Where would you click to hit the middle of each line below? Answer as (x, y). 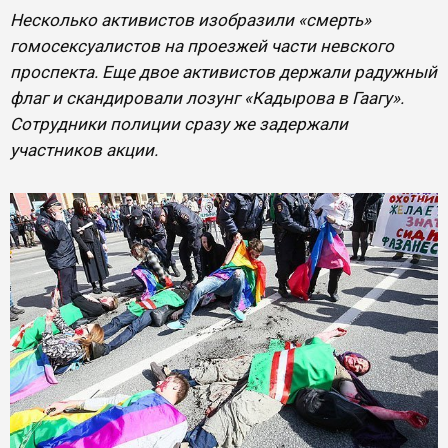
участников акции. (84, 150)
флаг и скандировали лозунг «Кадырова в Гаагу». (207, 98)
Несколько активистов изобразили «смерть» (190, 20)
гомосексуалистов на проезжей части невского (202, 46)
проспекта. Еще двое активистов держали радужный (223, 72)
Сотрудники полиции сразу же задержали (179, 124)
